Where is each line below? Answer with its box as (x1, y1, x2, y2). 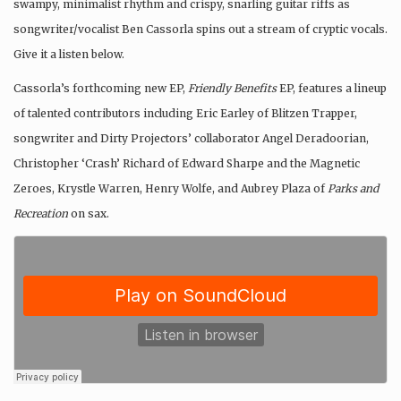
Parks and (328, 181, 379, 195)
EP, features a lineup (277, 81, 387, 95)
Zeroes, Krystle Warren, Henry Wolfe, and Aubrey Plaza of (13, 181, 328, 195)
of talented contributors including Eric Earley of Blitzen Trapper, (13, 106, 357, 120)
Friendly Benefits (188, 81, 277, 95)
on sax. (68, 206, 109, 220)
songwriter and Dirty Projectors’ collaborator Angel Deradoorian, (13, 131, 369, 145)
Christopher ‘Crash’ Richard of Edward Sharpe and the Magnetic (13, 156, 360, 170)
